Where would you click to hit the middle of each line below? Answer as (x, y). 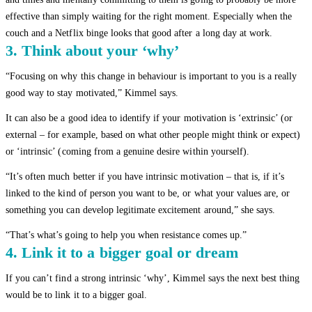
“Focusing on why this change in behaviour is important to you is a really (151, 76)
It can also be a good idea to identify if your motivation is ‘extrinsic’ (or (149, 118)
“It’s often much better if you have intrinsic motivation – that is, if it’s (145, 176)
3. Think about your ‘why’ (92, 50)
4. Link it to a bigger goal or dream (122, 252)
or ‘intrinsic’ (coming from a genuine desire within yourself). (127, 151)
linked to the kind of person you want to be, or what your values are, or (148, 193)
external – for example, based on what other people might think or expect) (153, 134)
